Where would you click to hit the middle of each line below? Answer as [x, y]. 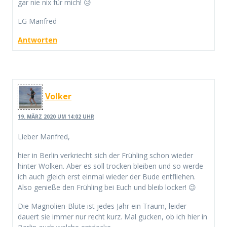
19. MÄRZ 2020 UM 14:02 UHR [56, 117]
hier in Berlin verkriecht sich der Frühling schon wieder [105, 156]
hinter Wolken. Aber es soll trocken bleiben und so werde [110, 166]
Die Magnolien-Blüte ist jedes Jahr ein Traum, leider [102, 206]
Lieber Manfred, [44, 137]
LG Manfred [37, 21]
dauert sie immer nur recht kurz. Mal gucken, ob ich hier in [112, 217]
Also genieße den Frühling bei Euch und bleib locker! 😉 [107, 187]
